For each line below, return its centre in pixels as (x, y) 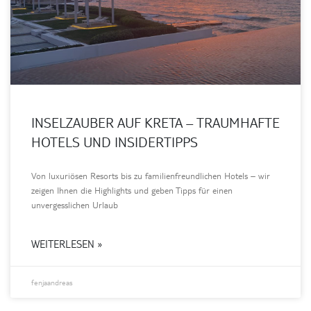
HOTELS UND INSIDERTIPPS (115, 141)
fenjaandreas (52, 282)
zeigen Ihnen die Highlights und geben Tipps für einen (132, 190)
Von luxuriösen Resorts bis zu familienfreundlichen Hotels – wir (151, 175)
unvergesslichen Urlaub (75, 204)
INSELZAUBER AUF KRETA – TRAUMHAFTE (155, 122)
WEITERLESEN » (67, 243)
